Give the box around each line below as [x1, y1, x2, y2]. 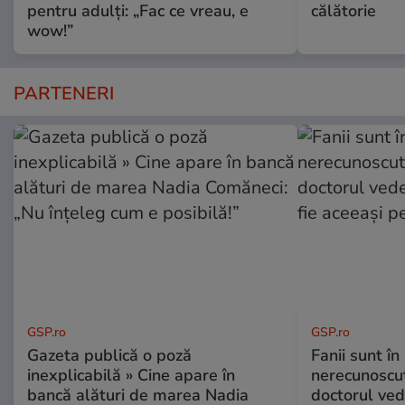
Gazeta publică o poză [27, 344, 192, 367]
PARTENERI [14, 81, 114, 107]
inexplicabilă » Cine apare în [27, 364, 235, 387]
